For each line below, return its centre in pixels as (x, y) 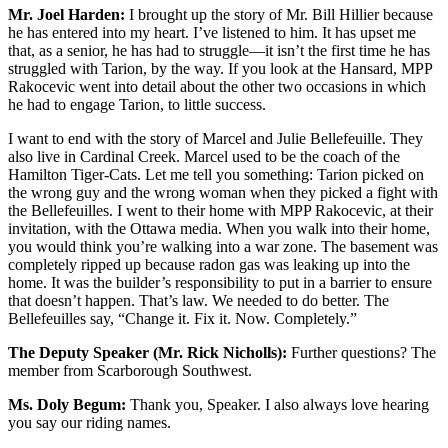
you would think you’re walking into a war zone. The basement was (223, 247)
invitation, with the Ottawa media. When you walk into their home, (219, 229)
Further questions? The (361, 353)
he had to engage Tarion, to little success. (137, 105)
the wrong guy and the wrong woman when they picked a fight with (223, 193)
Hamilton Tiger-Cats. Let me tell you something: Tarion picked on (216, 175)
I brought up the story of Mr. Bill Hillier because (279, 15)
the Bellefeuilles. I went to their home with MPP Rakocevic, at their (220, 211)
